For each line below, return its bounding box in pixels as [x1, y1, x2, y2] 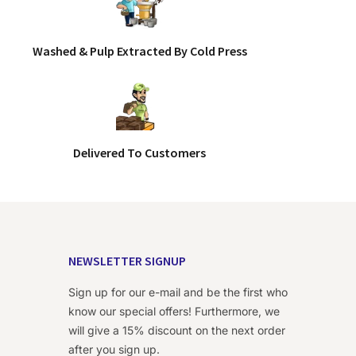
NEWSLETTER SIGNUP [68, 253, 186, 269]
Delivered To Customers [73, 145, 207, 161]
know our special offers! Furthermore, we [68, 304, 280, 318]
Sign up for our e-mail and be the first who [68, 285, 288, 299]
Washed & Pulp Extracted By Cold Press [32, 43, 247, 59]
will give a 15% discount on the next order [68, 323, 285, 337]
